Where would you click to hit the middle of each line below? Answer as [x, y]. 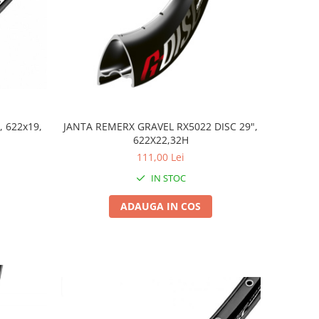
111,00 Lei [161, 157]
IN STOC [167, 178]
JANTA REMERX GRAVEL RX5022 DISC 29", [161, 126]
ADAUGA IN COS [161, 206]
